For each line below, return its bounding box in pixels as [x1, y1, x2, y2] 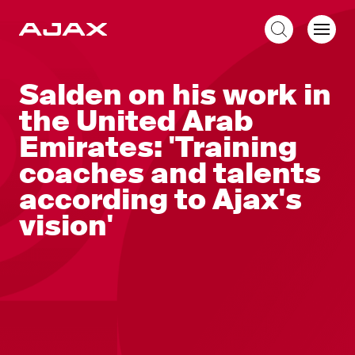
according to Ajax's [19, 181, 302, 218]
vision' [19, 208, 113, 244]
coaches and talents [19, 155, 321, 192]
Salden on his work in [19, 77, 331, 113]
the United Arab [19, 103, 253, 139]
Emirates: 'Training [19, 129, 297, 166]
